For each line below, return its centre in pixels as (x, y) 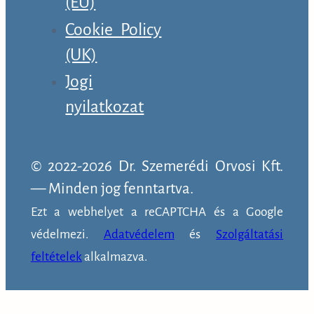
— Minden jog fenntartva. (112, 189)
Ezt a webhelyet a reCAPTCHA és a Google (157, 212)
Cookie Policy (114, 29)
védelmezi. (67, 235)
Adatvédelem (139, 235)
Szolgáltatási (250, 235)
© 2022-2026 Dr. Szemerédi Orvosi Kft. (157, 167)
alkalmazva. (114, 257)
